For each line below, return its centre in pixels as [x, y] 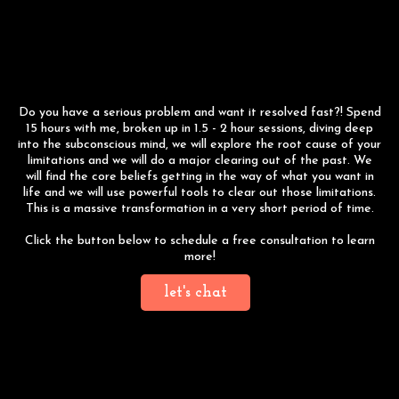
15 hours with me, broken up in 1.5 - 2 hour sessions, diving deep [199, 128]
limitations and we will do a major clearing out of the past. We [199, 160]
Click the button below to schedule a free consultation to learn [199, 240]
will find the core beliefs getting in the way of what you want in [199, 176]
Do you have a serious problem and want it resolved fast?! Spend [199, 112]
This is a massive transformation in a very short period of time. [199, 208]
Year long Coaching [199, 375]
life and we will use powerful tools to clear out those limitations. [199, 192]
